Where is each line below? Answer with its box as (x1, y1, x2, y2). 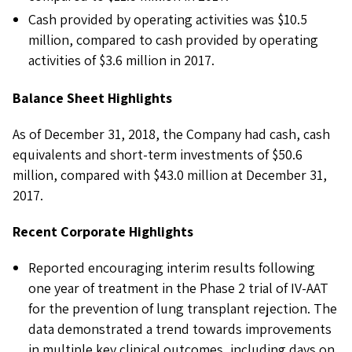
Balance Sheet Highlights (13, 89, 172, 107)
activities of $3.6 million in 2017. (28, 51, 214, 69)
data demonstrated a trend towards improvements (28, 320, 332, 338)
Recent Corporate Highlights (13, 222, 193, 240)
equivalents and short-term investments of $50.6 (13, 145, 302, 163)
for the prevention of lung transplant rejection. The (28, 299, 337, 317)
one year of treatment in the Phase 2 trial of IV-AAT (28, 279, 328, 297)
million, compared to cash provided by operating (28, 31, 318, 49)
